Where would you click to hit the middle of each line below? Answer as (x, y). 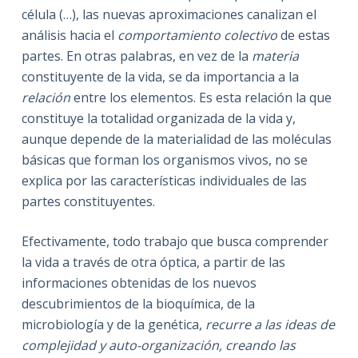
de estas (303, 35)
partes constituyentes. (88, 201)
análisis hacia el (69, 35)
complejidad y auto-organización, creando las (158, 345)
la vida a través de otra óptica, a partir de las (153, 262)
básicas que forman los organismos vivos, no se (164, 159)
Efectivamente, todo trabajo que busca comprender (175, 241)
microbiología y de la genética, (113, 324)
